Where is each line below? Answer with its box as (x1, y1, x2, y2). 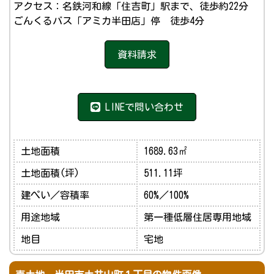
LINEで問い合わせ (100, 102, 183, 112)
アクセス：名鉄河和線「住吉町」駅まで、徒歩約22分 (13, 1, 248, 11)
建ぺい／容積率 (21, 190, 89, 200)
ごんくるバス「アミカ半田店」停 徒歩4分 (13, 16, 204, 26)
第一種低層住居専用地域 (144, 212, 251, 222)
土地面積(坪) (21, 168, 80, 178)
